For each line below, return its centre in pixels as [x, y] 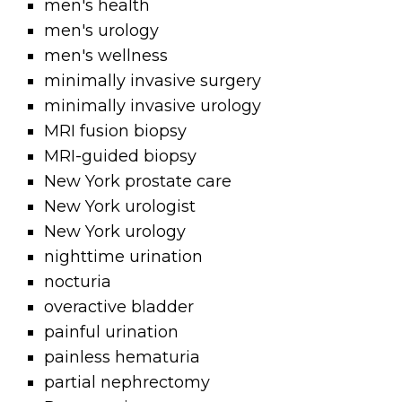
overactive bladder [119, 307]
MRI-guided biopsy [121, 157]
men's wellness [106, 56]
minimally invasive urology [153, 106]
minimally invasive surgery [153, 81]
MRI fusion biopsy [116, 131]
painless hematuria [122, 358]
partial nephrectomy [127, 383]
